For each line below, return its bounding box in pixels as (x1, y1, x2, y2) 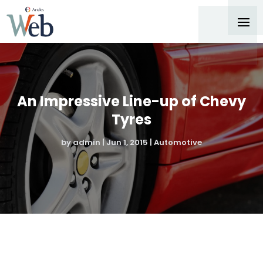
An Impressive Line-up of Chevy (17, 91, 246, 111)
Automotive (154, 136, 202, 148)
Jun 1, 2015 (106, 136, 148, 148)
